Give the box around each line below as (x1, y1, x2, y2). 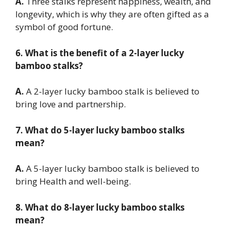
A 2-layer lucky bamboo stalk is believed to (24, 85, 199, 98)
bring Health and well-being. (15, 175, 131, 188)
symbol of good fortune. (15, 21, 113, 33)
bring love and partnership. (15, 98, 126, 110)
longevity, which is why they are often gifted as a (15, 8, 209, 20)
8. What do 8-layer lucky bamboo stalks (15, 201, 185, 213)
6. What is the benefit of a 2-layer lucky (15, 47, 184, 59)
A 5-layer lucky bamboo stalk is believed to (26, 163, 199, 175)
